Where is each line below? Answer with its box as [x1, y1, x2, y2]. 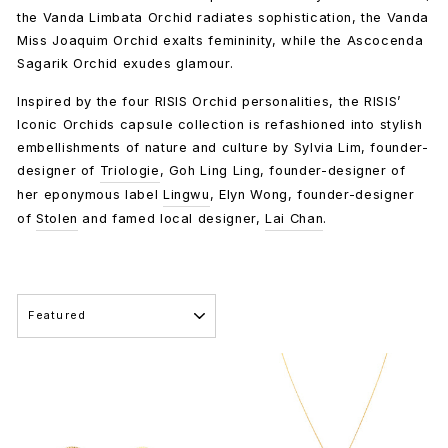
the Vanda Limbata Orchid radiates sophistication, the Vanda [17, 10, 429, 25]
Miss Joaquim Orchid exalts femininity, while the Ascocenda [17, 33, 424, 48]
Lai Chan [265, 211, 324, 226]
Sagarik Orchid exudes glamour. [17, 56, 234, 71]
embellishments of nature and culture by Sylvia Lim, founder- [17, 140, 429, 155]
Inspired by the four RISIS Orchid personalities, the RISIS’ [17, 94, 401, 109]
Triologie [99, 163, 160, 178]
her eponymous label [17, 187, 163, 202]
